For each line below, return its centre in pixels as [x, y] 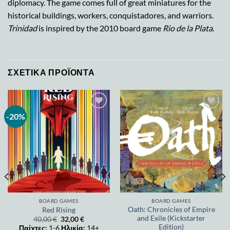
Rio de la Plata [188, 28]
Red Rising [59, 210]
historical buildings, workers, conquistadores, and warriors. [111, 15]
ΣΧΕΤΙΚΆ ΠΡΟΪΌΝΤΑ [51, 73]
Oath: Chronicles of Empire [171, 209]
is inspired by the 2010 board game [100, 28]
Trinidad [22, 28]
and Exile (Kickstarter [171, 218]
